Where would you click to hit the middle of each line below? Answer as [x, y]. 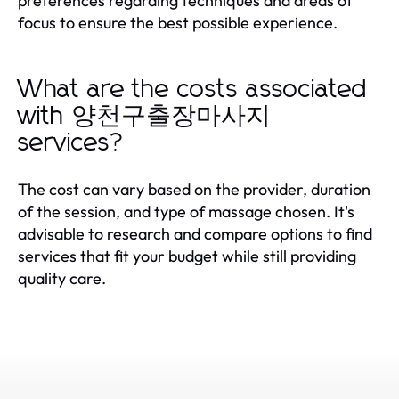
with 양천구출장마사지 [144, 116]
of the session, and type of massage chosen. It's [186, 211]
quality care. [62, 278]
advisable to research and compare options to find [195, 233]
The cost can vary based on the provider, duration [194, 189]
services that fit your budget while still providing [187, 256]
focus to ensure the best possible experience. [178, 22]
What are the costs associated [193, 90]
